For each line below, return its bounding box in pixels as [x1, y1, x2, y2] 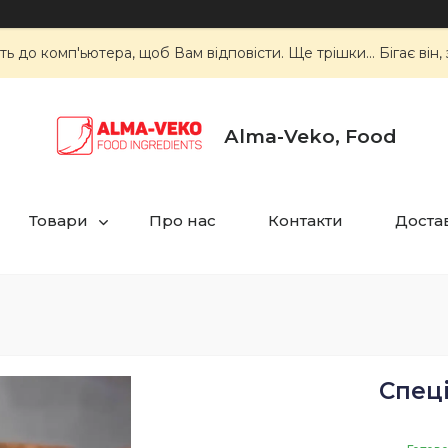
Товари [29, 211, 88, 230]
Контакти [268, 211, 343, 230]
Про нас [149, 211, 216, 230]
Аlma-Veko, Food [224, 124, 397, 148]
